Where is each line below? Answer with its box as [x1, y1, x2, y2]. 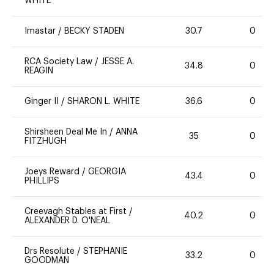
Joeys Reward [24, 167, 80, 176]
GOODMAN [24, 256, 69, 265]
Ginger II [24, 97, 59, 106]
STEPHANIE [83, 246, 127, 256]
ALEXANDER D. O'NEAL [24, 216, 110, 225]
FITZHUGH [24, 136, 67, 146]
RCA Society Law [24, 57, 95, 66]
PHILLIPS [24, 176, 59, 185]
